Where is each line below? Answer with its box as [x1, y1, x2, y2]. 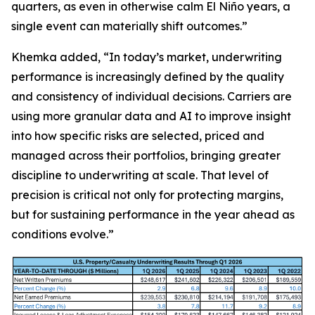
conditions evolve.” [11, 227, 114, 241]
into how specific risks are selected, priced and [11, 129, 264, 143]
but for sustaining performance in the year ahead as [11, 207, 295, 221]
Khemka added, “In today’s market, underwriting [11, 50, 282, 64]
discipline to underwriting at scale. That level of [11, 168, 269, 182]
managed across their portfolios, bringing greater [11, 148, 281, 162]
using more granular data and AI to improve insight [11, 109, 291, 123]
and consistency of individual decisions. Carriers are [11, 89, 292, 103]
